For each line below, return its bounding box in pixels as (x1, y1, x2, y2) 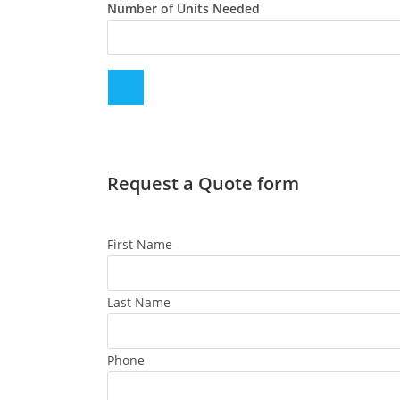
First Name (106, 236, 172, 253)
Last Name (106, 294, 171, 311)
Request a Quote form (106, 171, 299, 196)
